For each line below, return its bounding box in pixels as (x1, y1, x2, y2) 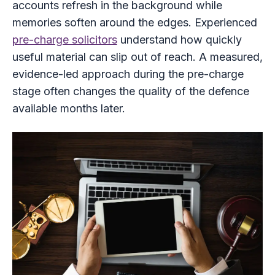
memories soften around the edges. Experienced (12, 15, 257, 29)
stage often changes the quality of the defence (12, 84, 249, 98)
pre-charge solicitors (12, 33, 117, 46)
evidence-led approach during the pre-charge (12, 67, 244, 80)
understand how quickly (117, 33, 242, 46)
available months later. (12, 101, 125, 115)
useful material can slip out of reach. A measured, (12, 50, 263, 63)
